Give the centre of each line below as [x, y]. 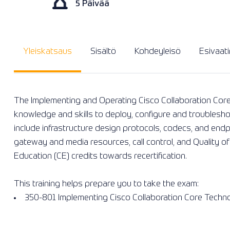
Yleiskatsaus [47, 52]
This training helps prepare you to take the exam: [106, 184]
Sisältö [103, 52]
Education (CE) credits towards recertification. [100, 156]
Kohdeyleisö [158, 52]
